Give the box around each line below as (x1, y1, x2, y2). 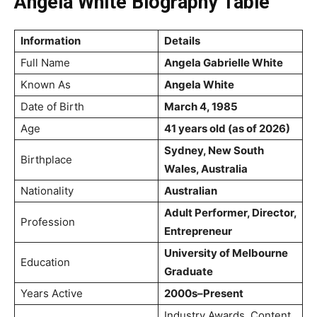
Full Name (21, 55, 70, 69)
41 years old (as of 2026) (164, 121, 290, 135)
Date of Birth (21, 99, 84, 113)
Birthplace (21, 152, 72, 166)
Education (21, 255, 70, 269)
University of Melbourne (164, 246, 288, 260)
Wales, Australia (164, 161, 248, 175)
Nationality (21, 183, 74, 197)
